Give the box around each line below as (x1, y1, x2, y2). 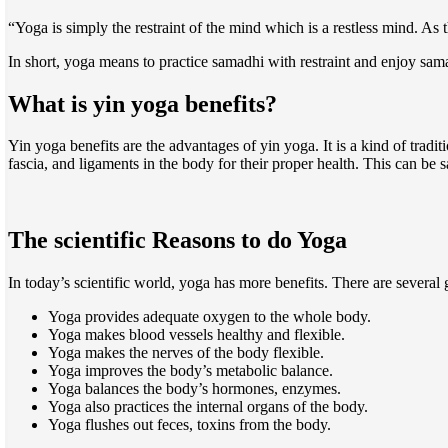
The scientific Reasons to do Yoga (8, 227, 347, 254)
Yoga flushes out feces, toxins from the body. (48, 416, 331, 434)
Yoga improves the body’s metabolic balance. (48, 362, 333, 380)
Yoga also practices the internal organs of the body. (48, 398, 368, 416)
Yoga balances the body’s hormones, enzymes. (48, 380, 341, 398)
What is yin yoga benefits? (8, 90, 277, 117)
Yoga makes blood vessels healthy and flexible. (48, 326, 345, 344)
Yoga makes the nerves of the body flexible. (48, 344, 324, 362)
